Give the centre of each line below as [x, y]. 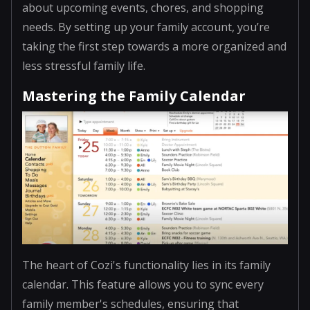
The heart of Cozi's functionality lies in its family [146, 265]
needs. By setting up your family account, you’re [146, 27]
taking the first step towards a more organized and [154, 46]
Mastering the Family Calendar [134, 95]
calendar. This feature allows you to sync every [143, 284]
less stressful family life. [84, 65]
